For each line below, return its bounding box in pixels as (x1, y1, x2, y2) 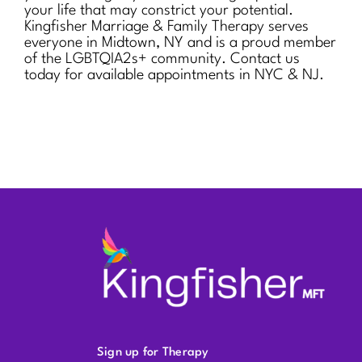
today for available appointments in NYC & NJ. (24, 67, 324, 82)
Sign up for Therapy (96, 347, 209, 360)
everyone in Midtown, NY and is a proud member (24, 35, 336, 50)
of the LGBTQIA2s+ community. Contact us (24, 51, 300, 66)
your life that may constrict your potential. (24, 2, 293, 18)
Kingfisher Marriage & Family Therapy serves (24, 19, 309, 34)
